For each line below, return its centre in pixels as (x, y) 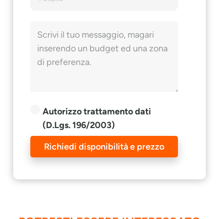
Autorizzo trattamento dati (97, 111)
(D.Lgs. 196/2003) (79, 125)
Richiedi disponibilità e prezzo (104, 147)
